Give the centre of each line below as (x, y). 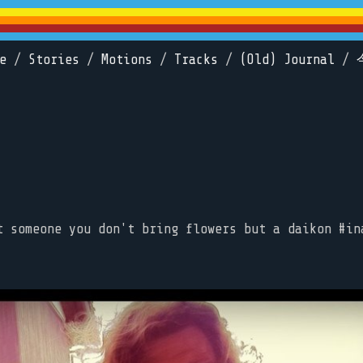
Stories (54, 60)
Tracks (196, 60)
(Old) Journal (287, 60)
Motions (127, 60)
